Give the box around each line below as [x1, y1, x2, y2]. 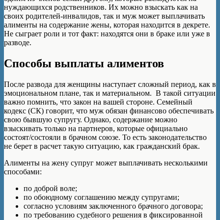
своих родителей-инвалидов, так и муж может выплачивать [4, 11, 205, 20]
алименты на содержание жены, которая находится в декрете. [4, 20, 210, 29]
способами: [4, 167, 42, 176]
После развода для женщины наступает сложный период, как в [4, 80, 216, 88]
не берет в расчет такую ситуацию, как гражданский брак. [4, 141, 200, 150]
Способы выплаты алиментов [4, 56, 164, 70]
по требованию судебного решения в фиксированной [24, 210, 203, 219]
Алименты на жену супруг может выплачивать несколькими [4, 158, 208, 167]
